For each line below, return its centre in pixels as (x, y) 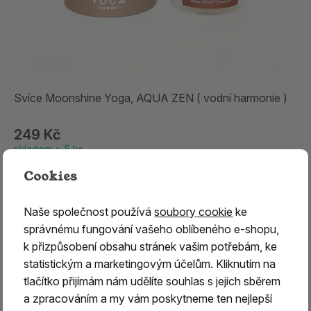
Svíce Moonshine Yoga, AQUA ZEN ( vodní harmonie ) (151, 98)
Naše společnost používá (89, 211)
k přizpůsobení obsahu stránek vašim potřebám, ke (151, 246)
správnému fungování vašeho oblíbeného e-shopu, (152, 229)
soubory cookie (194, 211)
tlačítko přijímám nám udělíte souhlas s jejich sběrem (152, 281)
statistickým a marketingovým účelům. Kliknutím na (150, 263)
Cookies (51, 176)
